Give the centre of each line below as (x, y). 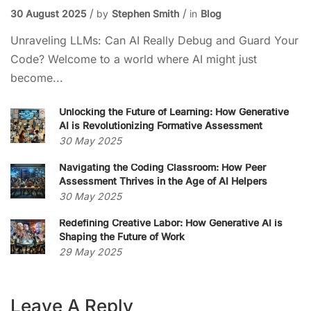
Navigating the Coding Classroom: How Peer (162, 167)
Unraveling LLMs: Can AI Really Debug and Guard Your (154, 40)
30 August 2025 (48, 14)
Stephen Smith (145, 14)
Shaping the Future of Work (122, 236)
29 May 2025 (90, 252)
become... (37, 78)
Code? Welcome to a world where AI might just (134, 59)
